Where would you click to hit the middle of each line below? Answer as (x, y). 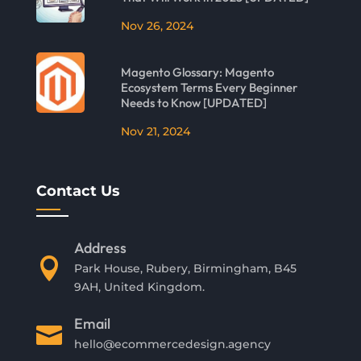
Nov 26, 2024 (157, 26)
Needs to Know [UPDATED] (193, 103)
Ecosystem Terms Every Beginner (209, 88)
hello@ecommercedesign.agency (172, 344)
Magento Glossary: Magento (197, 73)
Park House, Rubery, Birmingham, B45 (185, 269)
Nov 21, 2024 (155, 132)
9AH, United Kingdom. (139, 287)
